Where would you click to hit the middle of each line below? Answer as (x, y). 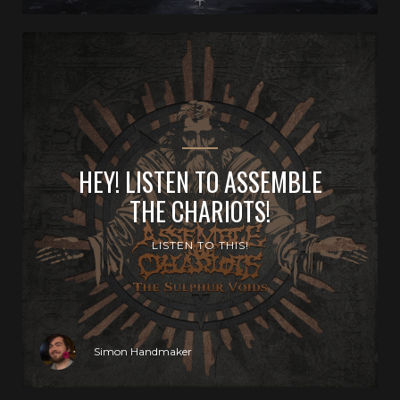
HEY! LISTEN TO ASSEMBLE (200, 182)
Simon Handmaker (143, 351)
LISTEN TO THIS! (200, 245)
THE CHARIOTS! (200, 211)
